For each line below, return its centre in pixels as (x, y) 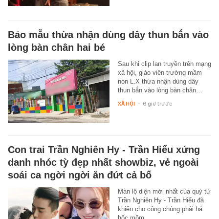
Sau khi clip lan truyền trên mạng (164, 64)
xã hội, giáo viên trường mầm (160, 72)
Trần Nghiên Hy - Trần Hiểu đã (161, 200)
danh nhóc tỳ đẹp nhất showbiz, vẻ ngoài (103, 162)
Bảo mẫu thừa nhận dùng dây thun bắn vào (108, 34)
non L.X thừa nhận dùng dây (158, 81)
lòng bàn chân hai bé (56, 47)
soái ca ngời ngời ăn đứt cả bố (80, 175)
